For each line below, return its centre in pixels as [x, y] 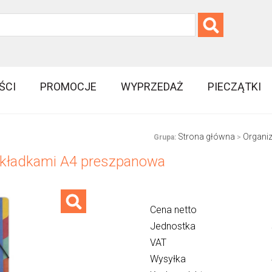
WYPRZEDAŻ [152, 86]
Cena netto [173, 210]
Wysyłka [168, 259]
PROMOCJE [69, 86]
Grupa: [165, 138]
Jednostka [172, 226]
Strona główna [206, 137]
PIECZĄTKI [235, 86]
